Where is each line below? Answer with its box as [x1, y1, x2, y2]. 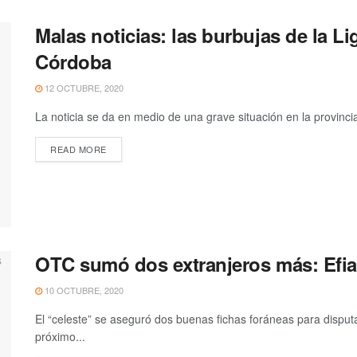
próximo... [35, 328, 85, 345]
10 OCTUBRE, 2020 [42, 284, 124, 297]
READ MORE [50, 143, 107, 155]
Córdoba [35, 48, 112, 75]
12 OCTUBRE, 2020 [42, 81, 124, 94]
